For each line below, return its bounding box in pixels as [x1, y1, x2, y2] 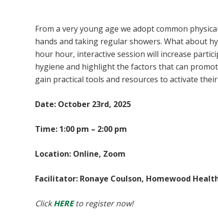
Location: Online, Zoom [35, 148, 126, 159]
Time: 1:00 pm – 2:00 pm [35, 124, 127, 134]
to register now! [75, 198, 133, 209]
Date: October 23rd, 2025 [35, 99, 131, 109]
